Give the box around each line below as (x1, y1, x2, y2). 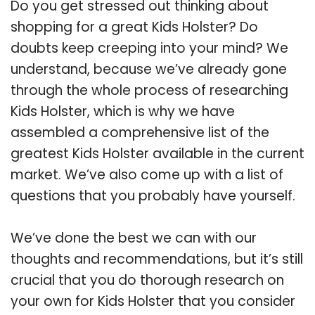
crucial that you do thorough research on (11, 270, 284, 290)
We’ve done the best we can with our (11, 228, 257, 247)
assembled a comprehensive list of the (11, 122, 269, 142)
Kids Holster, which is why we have (11, 101, 235, 121)
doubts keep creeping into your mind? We (11, 38, 288, 58)
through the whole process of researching (11, 80, 288, 100)
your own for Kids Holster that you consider (11, 291, 295, 311)
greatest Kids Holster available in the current (11, 143, 304, 163)
